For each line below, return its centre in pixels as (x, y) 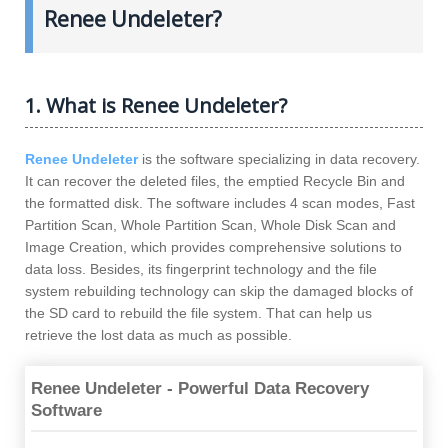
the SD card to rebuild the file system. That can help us (198, 312)
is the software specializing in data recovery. (279, 158)
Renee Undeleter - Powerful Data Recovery (200, 388)
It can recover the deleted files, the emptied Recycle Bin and (215, 180)
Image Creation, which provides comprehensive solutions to (213, 246)
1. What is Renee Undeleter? (156, 105)
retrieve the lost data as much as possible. (158, 334)
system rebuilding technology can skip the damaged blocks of (219, 290)
